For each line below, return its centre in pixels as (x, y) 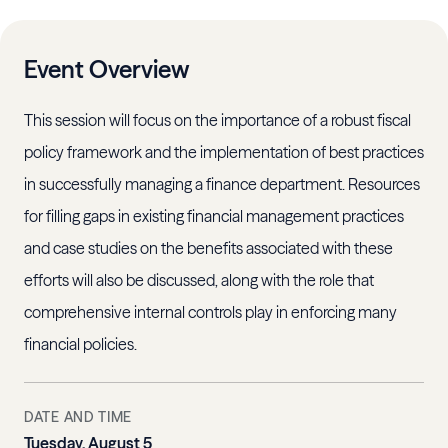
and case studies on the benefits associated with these (208, 248)
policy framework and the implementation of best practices (224, 152)
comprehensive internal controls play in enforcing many (210, 312)
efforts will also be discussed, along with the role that (199, 280)
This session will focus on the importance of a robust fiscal (217, 120)
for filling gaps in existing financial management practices (214, 216)
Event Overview (106, 70)
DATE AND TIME (78, 417)
